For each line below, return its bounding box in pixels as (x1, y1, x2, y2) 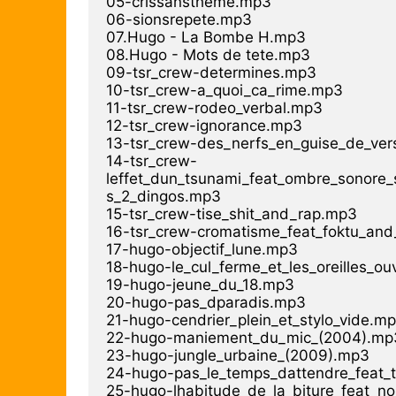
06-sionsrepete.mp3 (106, 10, 252, 28)
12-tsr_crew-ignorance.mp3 (106, 116, 302, 134)
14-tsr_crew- (106, 151, 197, 170)
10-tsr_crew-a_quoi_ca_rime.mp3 (106, 80, 343, 99)
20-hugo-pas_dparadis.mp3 (106, 293, 306, 311)
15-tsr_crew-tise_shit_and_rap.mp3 (106, 204, 357, 223)
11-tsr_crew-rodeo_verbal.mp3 (106, 98, 323, 117)
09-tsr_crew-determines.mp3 (106, 63, 316, 81)
